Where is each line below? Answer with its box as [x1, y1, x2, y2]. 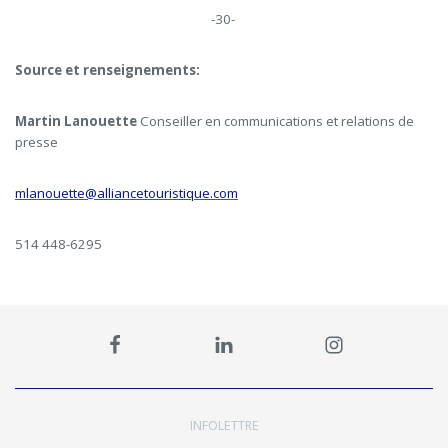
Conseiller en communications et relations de [140, 112, 414, 130]
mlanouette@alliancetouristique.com [15, 184, 238, 202]
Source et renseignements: [15, 61, 200, 79]
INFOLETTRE [189, 417, 259, 434]
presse [15, 133, 58, 151]
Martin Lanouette [15, 112, 137, 130]
